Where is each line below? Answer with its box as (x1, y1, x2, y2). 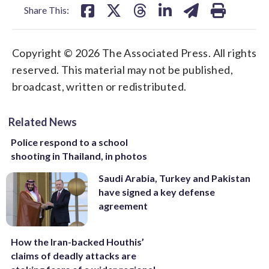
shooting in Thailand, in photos (11, 150, 147, 162)
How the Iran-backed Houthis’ (11, 236, 144, 248)
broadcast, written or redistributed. (12, 79, 187, 93)
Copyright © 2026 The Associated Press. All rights (12, 46, 257, 59)
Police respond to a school (11, 136, 128, 148)
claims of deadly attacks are (11, 250, 136, 262)
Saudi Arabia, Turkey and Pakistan (98, 172, 250, 184)
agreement (98, 199, 148, 211)
